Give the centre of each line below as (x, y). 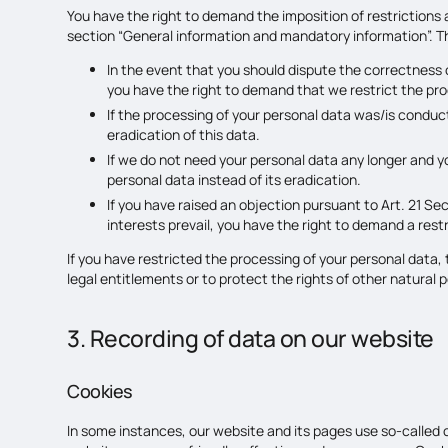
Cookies (100, 390)
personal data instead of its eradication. (234, 179)
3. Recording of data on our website (250, 337)
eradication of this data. (184, 134)
